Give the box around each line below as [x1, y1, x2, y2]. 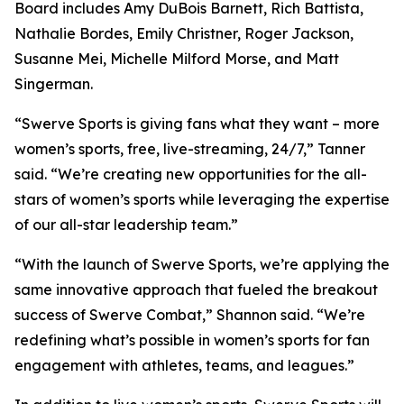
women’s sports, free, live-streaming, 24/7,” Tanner [14, 140, 365, 159]
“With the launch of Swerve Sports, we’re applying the [14, 255, 390, 274]
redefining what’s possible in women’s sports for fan [14, 331, 370, 350]
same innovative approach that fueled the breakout [14, 280, 378, 299]
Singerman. [14, 75, 93, 94]
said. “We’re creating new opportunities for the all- [14, 165, 367, 184]
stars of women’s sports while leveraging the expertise [14, 190, 390, 209]
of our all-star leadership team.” [14, 216, 238, 234]
